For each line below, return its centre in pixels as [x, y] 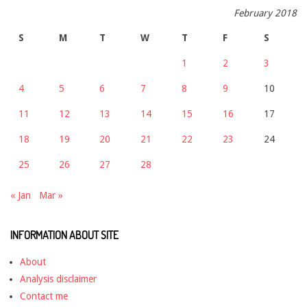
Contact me [44, 296]
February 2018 [265, 13]
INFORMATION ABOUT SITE [64, 235]
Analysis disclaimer [58, 279]
